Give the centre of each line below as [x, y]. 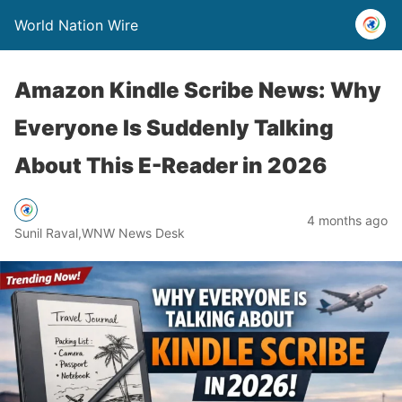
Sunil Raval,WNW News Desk [100, 232]
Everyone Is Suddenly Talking [174, 128]
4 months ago [347, 220]
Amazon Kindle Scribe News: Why [198, 90]
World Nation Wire [76, 25]
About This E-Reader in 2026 [170, 166]
